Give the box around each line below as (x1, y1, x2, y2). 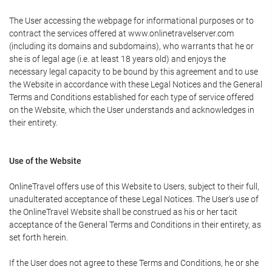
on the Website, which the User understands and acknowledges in (9, 105, 254, 115)
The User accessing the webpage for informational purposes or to (9, 16, 254, 25)
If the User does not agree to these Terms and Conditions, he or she (9, 258, 259, 268)
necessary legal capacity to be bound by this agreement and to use (9, 67, 258, 76)
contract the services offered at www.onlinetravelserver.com (9, 29, 234, 38)
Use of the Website (9, 156, 81, 166)
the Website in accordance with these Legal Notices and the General (9, 80, 262, 89)
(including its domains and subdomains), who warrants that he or (9, 41, 254, 51)
